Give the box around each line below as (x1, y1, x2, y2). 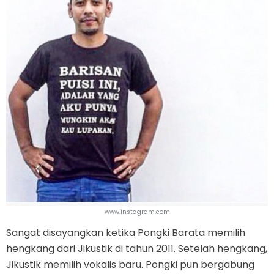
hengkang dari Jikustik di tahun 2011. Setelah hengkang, (6, 241, 267, 256)
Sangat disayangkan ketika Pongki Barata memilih (6, 225, 245, 240)
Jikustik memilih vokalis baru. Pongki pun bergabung (6, 257, 254, 272)
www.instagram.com (104, 207, 170, 217)
